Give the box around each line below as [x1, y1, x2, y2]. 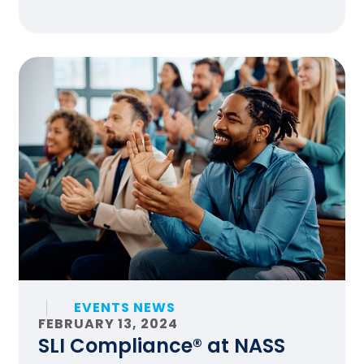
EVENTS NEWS [74, 298, 176, 317]
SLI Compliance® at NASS [38, 332, 286, 359]
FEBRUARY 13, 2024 [38, 314, 179, 333]
